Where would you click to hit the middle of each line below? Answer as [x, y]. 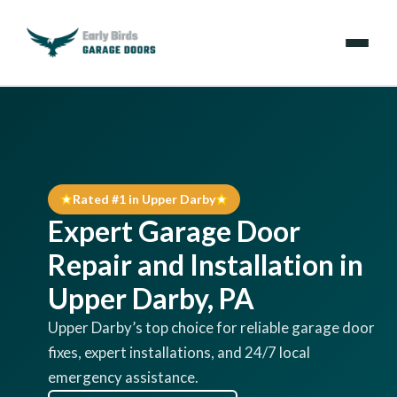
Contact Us [60, 353]
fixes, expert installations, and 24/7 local [179, 352]
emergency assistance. [123, 377]
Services [51, 158]
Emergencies [65, 109]
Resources [57, 256]
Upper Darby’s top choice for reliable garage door [211, 327]
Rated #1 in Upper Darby [144, 199]
